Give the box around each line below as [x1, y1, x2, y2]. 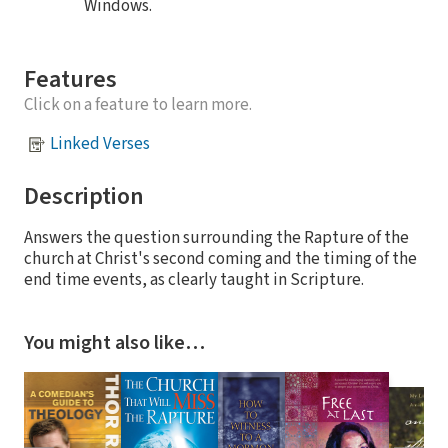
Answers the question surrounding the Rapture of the [24, 225, 409, 250]
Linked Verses [50, 132, 150, 157]
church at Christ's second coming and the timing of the [24, 246, 417, 271]
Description [24, 178, 144, 214]
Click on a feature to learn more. [24, 92, 252, 117]
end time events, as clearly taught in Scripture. [24, 267, 364, 292]
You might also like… [24, 328, 205, 357]
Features [24, 61, 117, 97]
